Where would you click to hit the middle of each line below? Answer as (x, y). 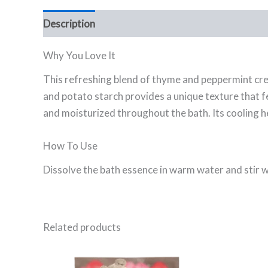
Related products (82, 227)
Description (69, 23)
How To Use (70, 146)
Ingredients (133, 23)
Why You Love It (79, 55)
